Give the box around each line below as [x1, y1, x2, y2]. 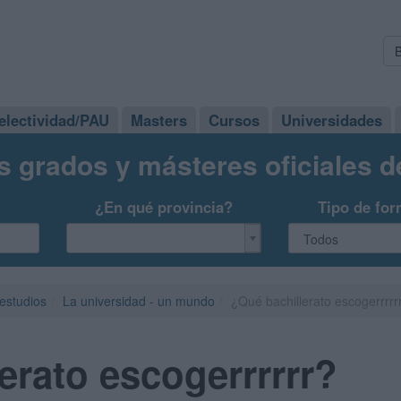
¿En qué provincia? [94, 196, 233, 218]
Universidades [281, 109, 382, 131]
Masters [131, 109, 187, 131]
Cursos [209, 109, 260, 131]
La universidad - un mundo [63, 292, 215, 310]
